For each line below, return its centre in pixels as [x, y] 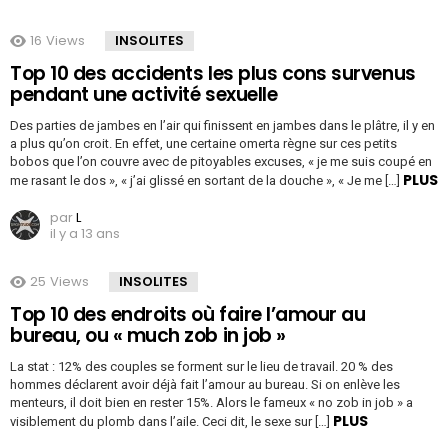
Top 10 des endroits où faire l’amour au [188, 315]
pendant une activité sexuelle [144, 95]
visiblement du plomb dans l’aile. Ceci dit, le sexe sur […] [171, 422]
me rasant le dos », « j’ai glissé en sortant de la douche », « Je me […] [206, 181]
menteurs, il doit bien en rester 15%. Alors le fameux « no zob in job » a [211, 403]
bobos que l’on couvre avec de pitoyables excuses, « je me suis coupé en [221, 162]
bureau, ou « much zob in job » [148, 336]
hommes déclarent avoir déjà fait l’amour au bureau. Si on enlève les [205, 385]
